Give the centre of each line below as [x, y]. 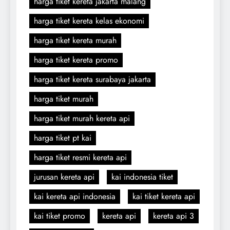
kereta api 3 [174, 216]
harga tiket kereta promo [76, 60]
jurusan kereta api [64, 177]
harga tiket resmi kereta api [80, 157]
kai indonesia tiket [142, 177]
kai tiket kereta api [164, 196]
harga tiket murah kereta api [82, 118]
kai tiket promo [60, 216]
